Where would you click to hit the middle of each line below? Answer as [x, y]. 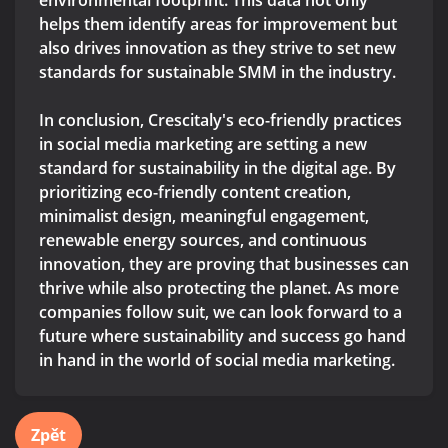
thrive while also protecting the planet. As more [219, 288]
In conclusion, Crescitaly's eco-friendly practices [220, 120]
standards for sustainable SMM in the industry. [217, 72]
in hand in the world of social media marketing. [217, 360]
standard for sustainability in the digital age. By [217, 168]
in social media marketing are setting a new [203, 144]
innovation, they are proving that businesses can [224, 264]
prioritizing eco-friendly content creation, [195, 192]
